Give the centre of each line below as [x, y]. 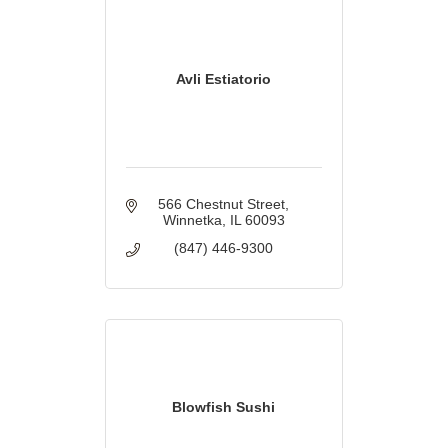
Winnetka [192, 220]
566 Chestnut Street [222, 204]
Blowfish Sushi [224, 407]
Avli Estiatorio [224, 79]
